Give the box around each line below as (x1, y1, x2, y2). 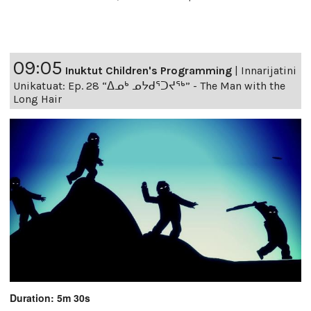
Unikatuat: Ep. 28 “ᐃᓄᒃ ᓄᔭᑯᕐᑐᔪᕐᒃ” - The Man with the (13, 79, 285, 93)
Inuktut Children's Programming (65, 64, 232, 78)
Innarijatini (241, 64, 296, 78)
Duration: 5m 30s (10, 291, 90, 305)
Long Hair (13, 92, 62, 106)
